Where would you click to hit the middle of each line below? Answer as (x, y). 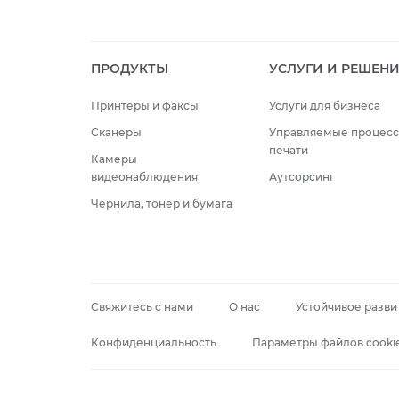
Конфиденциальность (154, 342)
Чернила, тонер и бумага (162, 203)
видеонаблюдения (144, 176)
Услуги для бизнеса (324, 105)
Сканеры (116, 132)
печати (288, 150)
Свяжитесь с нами (142, 306)
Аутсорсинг (301, 176)
